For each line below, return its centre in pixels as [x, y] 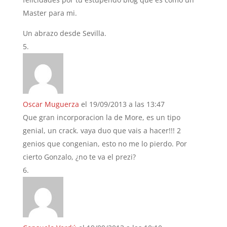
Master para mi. [50, 13]
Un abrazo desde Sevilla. [64, 33]
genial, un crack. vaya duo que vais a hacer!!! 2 [102, 130]
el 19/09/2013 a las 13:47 [123, 104]
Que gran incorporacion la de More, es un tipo [101, 117]
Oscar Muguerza [51, 104]
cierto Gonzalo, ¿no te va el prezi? [79, 157]
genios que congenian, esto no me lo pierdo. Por [105, 143]
